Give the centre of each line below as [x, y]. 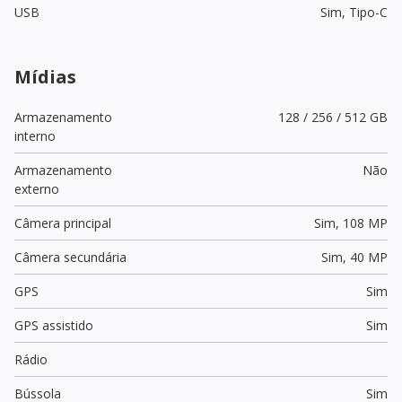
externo [37, 188]
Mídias [45, 76]
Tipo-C [368, 12]
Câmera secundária [70, 257]
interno [35, 135]
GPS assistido [54, 325]
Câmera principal [63, 223]
